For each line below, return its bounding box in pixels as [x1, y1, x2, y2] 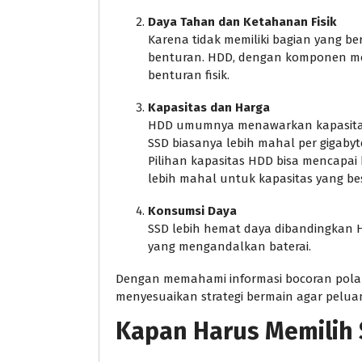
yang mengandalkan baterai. [148, 239, 311, 255]
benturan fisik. [148, 68, 229, 83]
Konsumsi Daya [148, 204, 237, 219]
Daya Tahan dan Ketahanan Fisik [148, 15, 336, 30]
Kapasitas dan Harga [148, 100, 270, 116]
